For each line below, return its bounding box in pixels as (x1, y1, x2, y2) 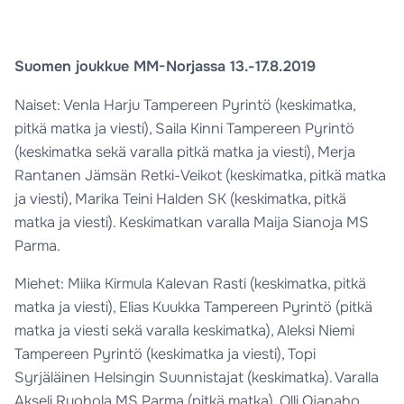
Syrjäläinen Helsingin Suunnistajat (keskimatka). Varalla (14, 367, 380, 387)
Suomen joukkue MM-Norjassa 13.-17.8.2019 (14, 57, 317, 77)
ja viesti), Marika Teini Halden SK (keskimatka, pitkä (14, 188, 347, 208)
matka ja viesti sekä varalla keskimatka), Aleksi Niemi (14, 320, 355, 340)
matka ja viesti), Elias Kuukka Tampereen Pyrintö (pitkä (14, 297, 373, 317)
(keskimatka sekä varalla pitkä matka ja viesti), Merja (14, 142, 356, 161)
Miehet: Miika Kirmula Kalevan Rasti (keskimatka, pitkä (14, 273, 367, 293)
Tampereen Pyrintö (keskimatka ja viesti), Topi (14, 344, 317, 363)
